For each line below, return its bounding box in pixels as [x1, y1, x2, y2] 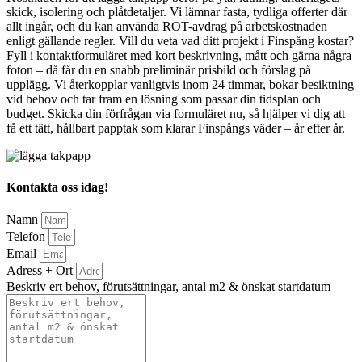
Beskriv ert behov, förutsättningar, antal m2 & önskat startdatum [6, 280, 330, 294]
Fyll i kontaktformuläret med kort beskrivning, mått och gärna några [6, 48, 351, 62]
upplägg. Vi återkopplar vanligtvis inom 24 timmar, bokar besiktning [6, 77, 354, 91]
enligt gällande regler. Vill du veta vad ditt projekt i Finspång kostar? [6, 33, 354, 48]
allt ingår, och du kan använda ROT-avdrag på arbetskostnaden [6, 19, 327, 33]
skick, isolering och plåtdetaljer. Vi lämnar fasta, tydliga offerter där [6, 4, 347, 19]
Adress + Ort [6, 263, 76, 278]
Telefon [6, 229, 48, 244]
